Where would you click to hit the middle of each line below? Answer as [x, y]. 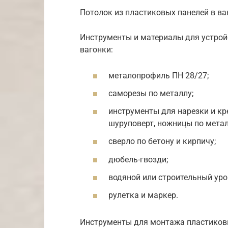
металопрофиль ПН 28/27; [159, 75]
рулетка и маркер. [143, 195]
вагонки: [96, 49]
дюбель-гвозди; [138, 159]
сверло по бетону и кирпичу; [162, 141]
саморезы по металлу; [151, 93]
